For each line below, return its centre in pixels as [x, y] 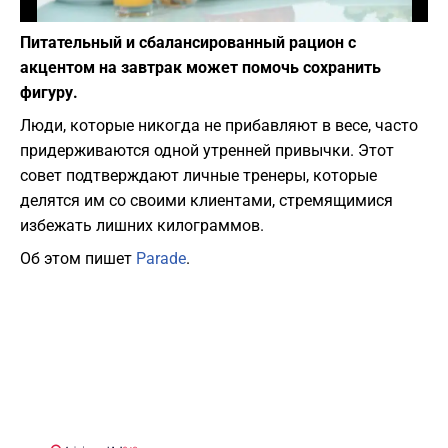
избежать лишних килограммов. [142, 226]
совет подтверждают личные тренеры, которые [198, 176]
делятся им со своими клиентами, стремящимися [206, 201]
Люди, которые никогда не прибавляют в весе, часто [219, 126]
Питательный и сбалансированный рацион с [188, 43]
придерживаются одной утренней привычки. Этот [207, 151]
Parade [161, 259]
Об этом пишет [78, 259]
